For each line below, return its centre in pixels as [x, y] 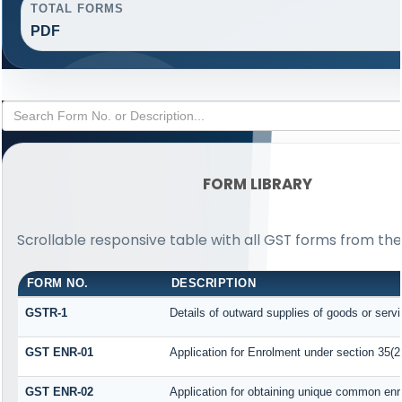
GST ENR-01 [59, 353]
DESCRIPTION [214, 284]
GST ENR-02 [59, 392]
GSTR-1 [46, 313]
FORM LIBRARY [258, 184]
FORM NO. [57, 284]
